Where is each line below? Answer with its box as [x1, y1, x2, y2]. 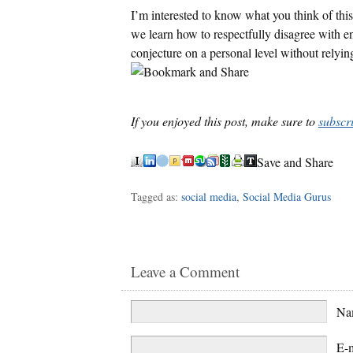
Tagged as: [131, 188, 181, 204]
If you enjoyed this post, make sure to [131, 112, 318, 129]
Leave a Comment [131, 261, 240, 281]
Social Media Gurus [243, 188, 331, 204]
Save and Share [257, 153, 333, 170]
